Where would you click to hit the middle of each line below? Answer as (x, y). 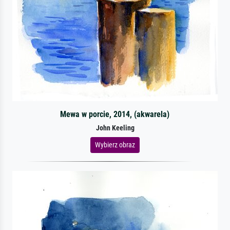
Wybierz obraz (115, 145)
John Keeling (115, 128)
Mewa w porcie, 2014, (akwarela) (115, 114)
